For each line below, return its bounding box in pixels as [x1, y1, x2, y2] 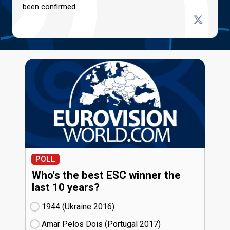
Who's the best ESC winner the [32, 168, 181, 181]
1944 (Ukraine [42, 201, 93, 212]
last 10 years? [32, 181, 100, 194]
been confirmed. [23, 2, 77, 12]
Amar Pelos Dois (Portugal [42, 219, 140, 229]
